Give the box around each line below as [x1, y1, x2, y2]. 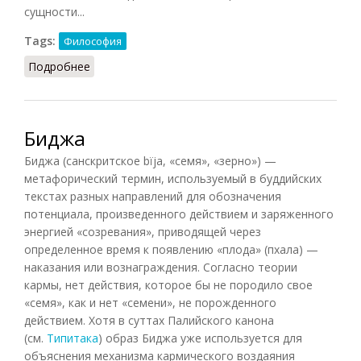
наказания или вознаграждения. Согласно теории [24, 259, 297, 275]
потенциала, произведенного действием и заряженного [24, 205, 334, 222]
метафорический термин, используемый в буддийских [24, 170, 322, 186]
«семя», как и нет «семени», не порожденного [24, 294, 276, 310]
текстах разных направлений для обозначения [24, 188, 281, 204]
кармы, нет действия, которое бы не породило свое [24, 276, 313, 293]
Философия [64, 33, 122, 48]
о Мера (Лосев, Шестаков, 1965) [90, 58, 268, 74]
